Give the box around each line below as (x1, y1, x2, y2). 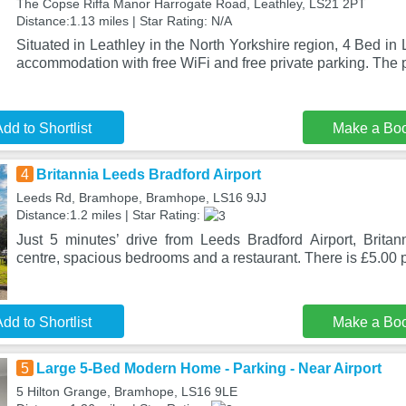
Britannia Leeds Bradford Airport (35, 167, 261, 182)
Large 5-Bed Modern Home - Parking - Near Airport (35, 361, 382, 376)
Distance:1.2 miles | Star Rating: (15, 208, 204, 222)
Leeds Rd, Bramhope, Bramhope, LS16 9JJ (15, 190, 266, 205)
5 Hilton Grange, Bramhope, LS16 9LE (15, 384, 237, 399)
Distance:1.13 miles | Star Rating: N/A (15, 14, 232, 28)
